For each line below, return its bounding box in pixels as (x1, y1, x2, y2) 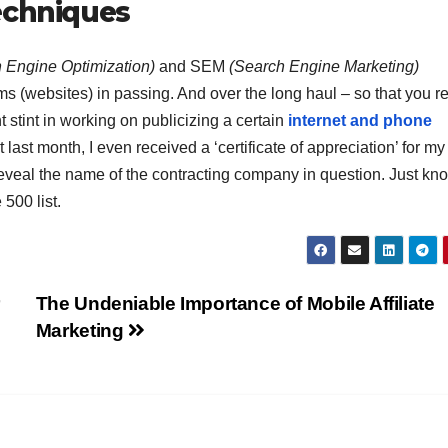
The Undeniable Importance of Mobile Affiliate (35, 292, 435, 314)
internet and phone (288, 111, 432, 129)
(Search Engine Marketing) (229, 57, 419, 75)
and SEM (155, 57, 229, 75)
